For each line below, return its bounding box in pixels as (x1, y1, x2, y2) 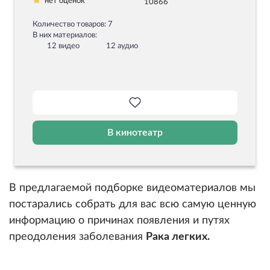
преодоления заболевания (9, 231, 146, 243)
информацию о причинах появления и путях (9, 215, 230, 227)
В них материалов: (33, 31, 97, 40)
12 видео (45, 42, 80, 51)
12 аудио (104, 42, 138, 51)
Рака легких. (146, 231, 210, 243)
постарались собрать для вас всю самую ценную (9, 199, 256, 210)
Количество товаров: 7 (33, 20, 113, 29)
